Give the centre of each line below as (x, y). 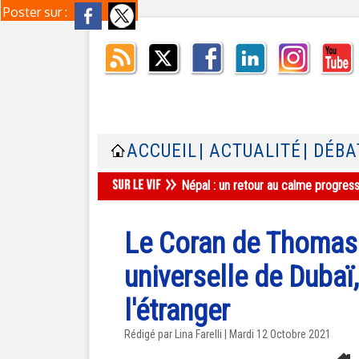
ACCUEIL (162, 151)
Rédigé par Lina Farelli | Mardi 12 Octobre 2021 (228, 334)
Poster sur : (37, 12)
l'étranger (177, 311)
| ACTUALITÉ (250, 151)
